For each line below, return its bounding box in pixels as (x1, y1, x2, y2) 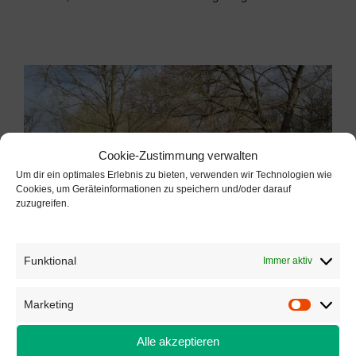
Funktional (24, 253, 76, 267)
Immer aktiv (263, 254, 312, 266)
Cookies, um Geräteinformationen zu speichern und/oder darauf (16, 183, 291, 195)
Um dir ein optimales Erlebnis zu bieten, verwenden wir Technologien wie (16, 168, 332, 180)
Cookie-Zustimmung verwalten (99, 148, 257, 162)
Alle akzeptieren (137, 335, 219, 348)
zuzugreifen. (16, 197, 69, 209)
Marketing (24, 297, 74, 311)
